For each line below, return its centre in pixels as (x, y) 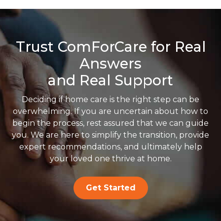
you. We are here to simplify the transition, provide (110, 135)
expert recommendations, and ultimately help (110, 147)
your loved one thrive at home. (110, 158)
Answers (110, 63)
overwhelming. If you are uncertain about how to (110, 111)
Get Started (110, 187)
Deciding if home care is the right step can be (110, 99)
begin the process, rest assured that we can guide (110, 123)
